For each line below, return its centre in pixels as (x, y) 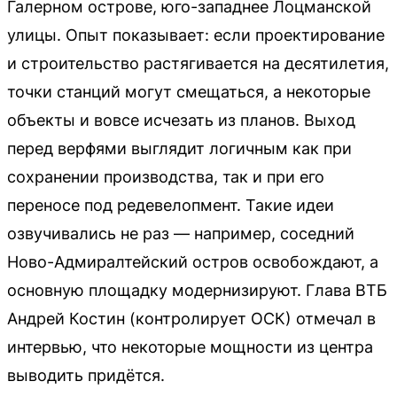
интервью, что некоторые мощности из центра (190, 346)
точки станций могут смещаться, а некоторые (189, 91)
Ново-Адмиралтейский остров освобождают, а (193, 261)
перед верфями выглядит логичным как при (179, 148)
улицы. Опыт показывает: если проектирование (196, 35)
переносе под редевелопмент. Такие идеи (171, 205)
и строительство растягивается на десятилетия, (198, 63)
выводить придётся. (86, 375)
